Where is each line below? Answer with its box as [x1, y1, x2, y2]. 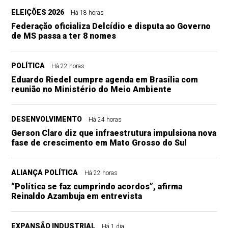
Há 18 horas [71, 9, 104, 16]
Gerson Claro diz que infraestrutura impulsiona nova [11, 128, 217, 138]
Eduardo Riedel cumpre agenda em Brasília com [11, 74, 198, 84]
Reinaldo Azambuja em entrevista [11, 191, 142, 201]
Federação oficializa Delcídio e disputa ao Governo [11, 21, 211, 31]
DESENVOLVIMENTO [11, 115, 82, 123]
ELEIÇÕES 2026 [11, 8, 65, 16]
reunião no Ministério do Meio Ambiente [11, 84, 172, 94]
